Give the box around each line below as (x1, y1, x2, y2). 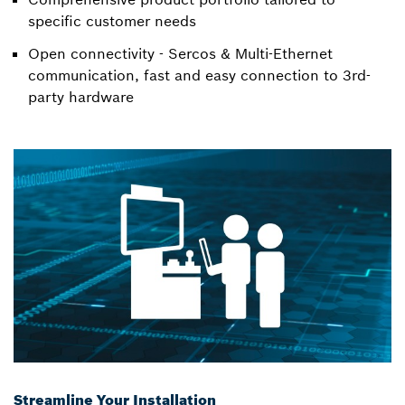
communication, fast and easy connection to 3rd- (28, 66, 371, 85)
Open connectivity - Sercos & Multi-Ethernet (28, 44, 333, 63)
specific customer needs (28, 12, 196, 31)
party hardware (28, 88, 134, 107)
